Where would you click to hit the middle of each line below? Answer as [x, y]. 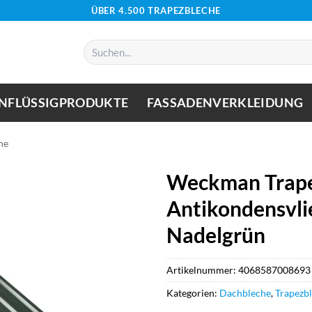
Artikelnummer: [202, 270]
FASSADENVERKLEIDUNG [225, 102]
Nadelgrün [216, 235]
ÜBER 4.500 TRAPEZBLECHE [156, 10]
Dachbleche [245, 292]
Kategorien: [193, 292]
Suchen [97, 46]
